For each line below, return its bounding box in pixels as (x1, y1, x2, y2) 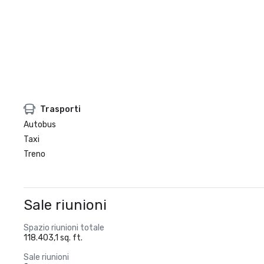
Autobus (24, 120, 56, 130)
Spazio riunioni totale (24, 223, 104, 233)
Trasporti (40, 104, 81, 114)
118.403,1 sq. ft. (24, 233, 82, 243)
